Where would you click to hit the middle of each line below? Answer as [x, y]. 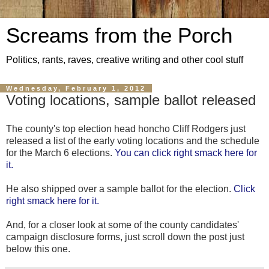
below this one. [38, 249]
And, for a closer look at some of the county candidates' [122, 225]
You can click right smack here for [186, 153]
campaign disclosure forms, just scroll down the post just [125, 237]
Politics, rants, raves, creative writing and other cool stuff [125, 60]
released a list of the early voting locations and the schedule [133, 141]
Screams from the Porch [119, 35]
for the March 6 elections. [60, 153]
